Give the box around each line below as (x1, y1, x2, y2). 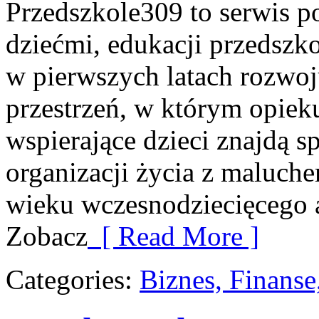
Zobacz (6, 221, 88, 251)
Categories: (6, 264, 140, 295)
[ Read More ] (88, 221, 259, 251)
